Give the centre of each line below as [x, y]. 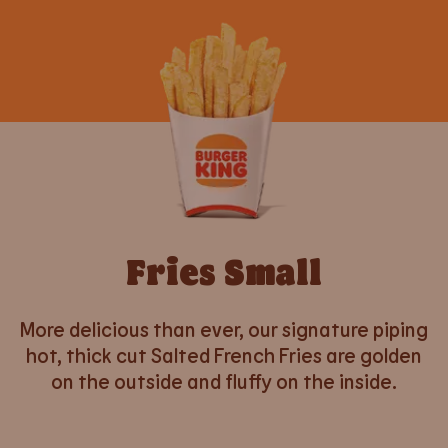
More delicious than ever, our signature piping [224, 329]
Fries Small [224, 271]
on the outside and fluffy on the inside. [224, 381]
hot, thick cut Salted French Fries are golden [224, 355]
